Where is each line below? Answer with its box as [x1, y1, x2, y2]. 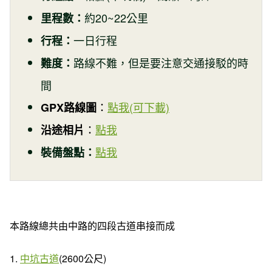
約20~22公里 [84, 9, 148, 25]
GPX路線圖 [41, 99, 97, 115]
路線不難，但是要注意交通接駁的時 [73, 54, 248, 70]
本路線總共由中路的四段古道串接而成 [10, 218, 177, 233]
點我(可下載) [107, 98, 169, 115]
